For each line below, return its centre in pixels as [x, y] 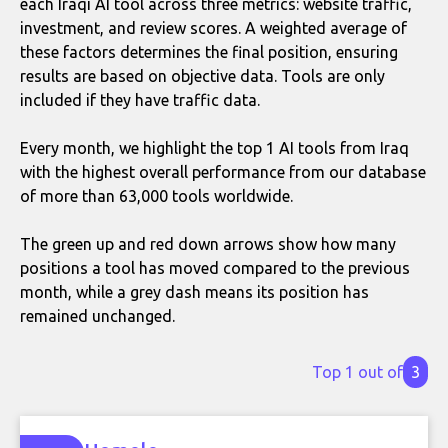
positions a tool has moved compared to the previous [215, 268]
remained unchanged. [97, 316]
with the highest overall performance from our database [223, 172]
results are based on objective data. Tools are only [202, 76]
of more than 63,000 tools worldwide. [156, 196]
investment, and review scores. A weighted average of [213, 28]
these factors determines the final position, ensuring [209, 52]
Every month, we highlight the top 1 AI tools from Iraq [214, 148]
